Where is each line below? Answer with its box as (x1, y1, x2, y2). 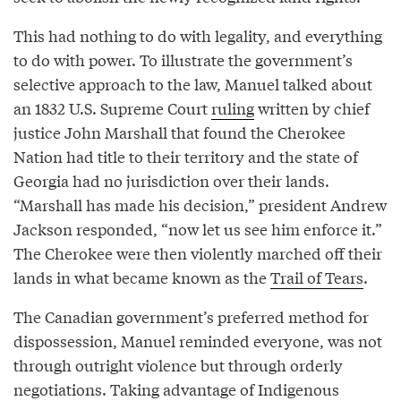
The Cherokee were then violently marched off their (13, 241, 382, 264)
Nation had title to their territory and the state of (13, 144, 358, 167)
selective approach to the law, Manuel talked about (13, 72, 372, 95)
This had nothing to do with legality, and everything (13, 23, 382, 47)
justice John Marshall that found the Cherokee (13, 120, 346, 143)
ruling (211, 96, 254, 119)
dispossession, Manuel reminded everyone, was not (13, 328, 382, 352)
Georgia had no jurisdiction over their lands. (13, 168, 329, 192)
